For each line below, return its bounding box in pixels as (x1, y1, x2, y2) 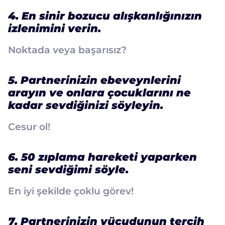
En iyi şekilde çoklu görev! (8, 185, 134, 197)
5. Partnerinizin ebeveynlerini (8, 73, 181, 86)
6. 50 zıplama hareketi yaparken (8, 150, 197, 163)
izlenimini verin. (8, 22, 101, 35)
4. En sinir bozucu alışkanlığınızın (8, 9, 202, 22)
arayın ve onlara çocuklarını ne (8, 86, 191, 99)
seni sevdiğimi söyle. (8, 163, 129, 176)
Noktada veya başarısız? (8, 44, 127, 56)
